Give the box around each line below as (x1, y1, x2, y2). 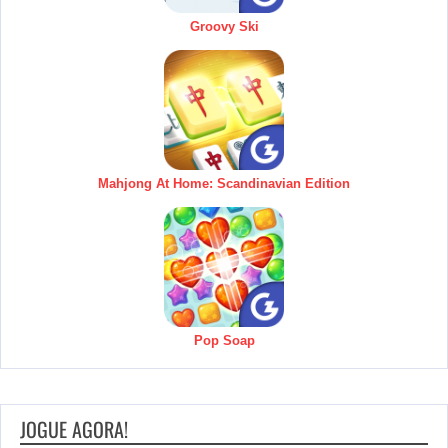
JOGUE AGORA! (20, 413, 128, 444)
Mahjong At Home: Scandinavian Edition (98, 175, 350, 191)
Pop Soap (193, 332, 255, 348)
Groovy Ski (189, 18, 259, 34)
